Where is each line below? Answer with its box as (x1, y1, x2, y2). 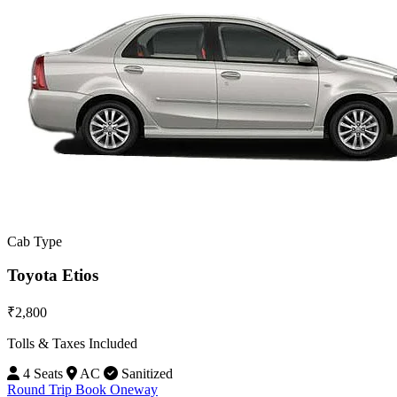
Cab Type (7, 233, 62, 249)
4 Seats (19, 366, 63, 382)
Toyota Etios (7, 266, 98, 285)
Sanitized (118, 366, 173, 382)
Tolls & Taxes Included (7, 336, 137, 352)
